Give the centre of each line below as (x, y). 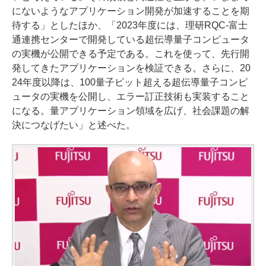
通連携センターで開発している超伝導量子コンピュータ (131, 39)
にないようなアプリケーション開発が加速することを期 (131, 11)
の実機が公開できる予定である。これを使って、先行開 (131, 53)
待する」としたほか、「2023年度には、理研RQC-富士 (130, 25)
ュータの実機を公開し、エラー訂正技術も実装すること (131, 96)
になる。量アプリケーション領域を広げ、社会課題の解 (131, 110)
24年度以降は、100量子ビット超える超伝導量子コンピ (130, 82)
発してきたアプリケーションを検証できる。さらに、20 (131, 68)
